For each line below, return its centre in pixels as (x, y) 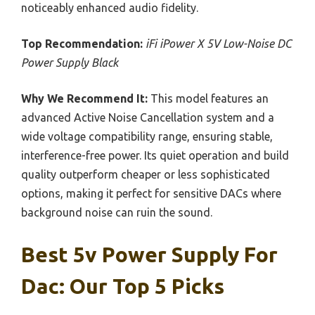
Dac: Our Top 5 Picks (123, 287)
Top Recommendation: (82, 44)
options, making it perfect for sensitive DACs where (151, 194)
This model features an (208, 99)
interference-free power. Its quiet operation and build (155, 156)
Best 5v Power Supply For (149, 255)
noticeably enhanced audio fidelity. (110, 8)
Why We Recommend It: (84, 99)
